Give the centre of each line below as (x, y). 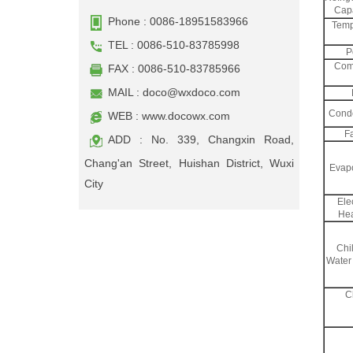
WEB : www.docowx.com (169, 116)
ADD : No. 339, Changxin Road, (201, 139)
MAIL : (125, 92)
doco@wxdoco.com (191, 92)
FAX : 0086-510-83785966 (174, 69)
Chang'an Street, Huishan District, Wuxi (189, 163)
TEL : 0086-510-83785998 (174, 45)
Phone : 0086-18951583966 (178, 21)
